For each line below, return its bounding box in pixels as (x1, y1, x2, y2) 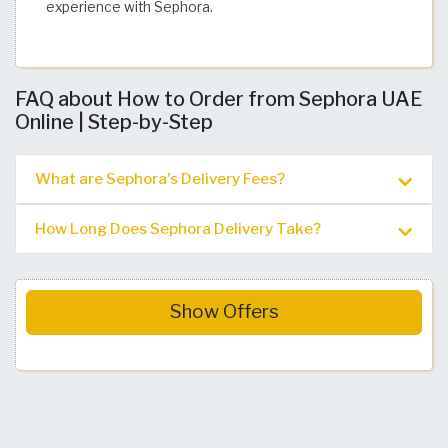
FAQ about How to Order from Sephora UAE (15, 86, 423, 111)
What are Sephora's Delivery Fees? (35, 168, 285, 188)
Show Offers (169, 300, 279, 324)
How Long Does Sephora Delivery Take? (35, 218, 321, 238)
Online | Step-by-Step (15, 109, 213, 134)
